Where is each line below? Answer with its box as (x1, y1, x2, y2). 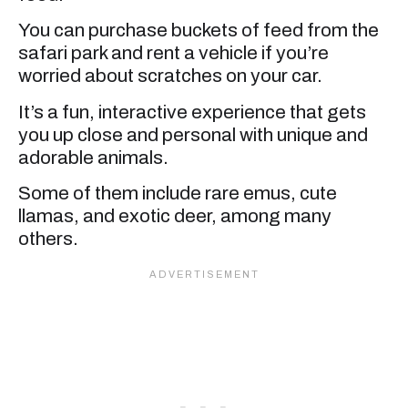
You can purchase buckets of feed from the (18, 20, 379, 41)
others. (18, 229, 78, 250)
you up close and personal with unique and (18, 124, 368, 145)
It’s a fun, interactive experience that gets (18, 101, 366, 122)
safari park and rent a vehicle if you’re (18, 43, 329, 64)
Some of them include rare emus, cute (18, 183, 337, 204)
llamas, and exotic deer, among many (18, 206, 331, 227)
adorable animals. (18, 147, 168, 168)
